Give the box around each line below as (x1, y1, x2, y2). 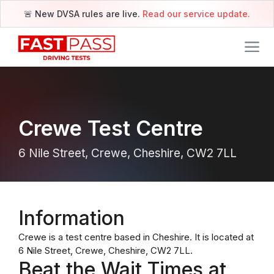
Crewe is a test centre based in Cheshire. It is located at (18, 231, 254, 243)
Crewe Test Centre (18, 116, 203, 141)
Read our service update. (143, 9, 250, 19)
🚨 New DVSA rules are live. (24, 9, 143, 19)
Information (18, 206, 125, 230)
